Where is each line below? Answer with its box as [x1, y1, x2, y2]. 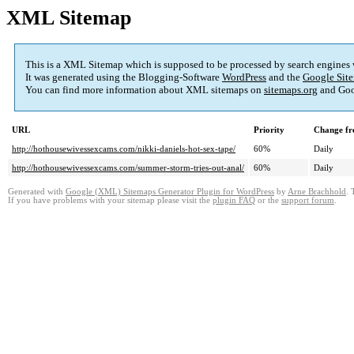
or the [255, 196, 281, 205]
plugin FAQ [213, 196, 255, 205]
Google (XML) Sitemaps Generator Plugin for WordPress [66, 187, 274, 197]
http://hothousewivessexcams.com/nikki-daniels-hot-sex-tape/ [12, 144, 235, 154]
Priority [254, 125, 284, 135]
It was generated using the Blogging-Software [25, 71, 222, 84]
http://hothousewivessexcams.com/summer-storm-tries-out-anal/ [12, 163, 244, 173]
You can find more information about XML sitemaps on [25, 84, 264, 96]
